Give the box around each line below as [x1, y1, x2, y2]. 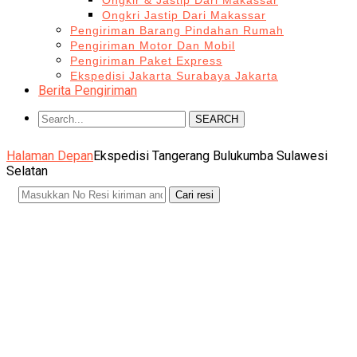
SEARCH [195, 113, 238, 125]
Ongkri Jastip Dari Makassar [102, 9, 266, 22]
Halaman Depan [6, 148, 93, 163]
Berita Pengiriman [38, 83, 137, 98]
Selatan [6, 163, 48, 178]
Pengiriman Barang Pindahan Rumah [70, 24, 284, 37]
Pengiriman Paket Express [70, 54, 222, 67]
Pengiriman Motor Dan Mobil [70, 39, 235, 52]
